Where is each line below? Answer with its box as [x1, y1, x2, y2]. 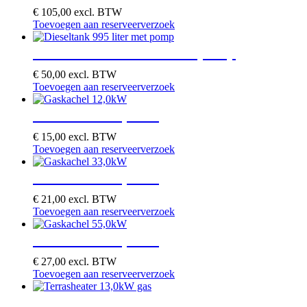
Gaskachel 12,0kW [33, 105, 159, 123]
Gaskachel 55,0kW [33, 230, 159, 248]
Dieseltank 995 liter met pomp [33, 42, 236, 61]
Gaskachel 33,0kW [33, 167, 159, 186]
